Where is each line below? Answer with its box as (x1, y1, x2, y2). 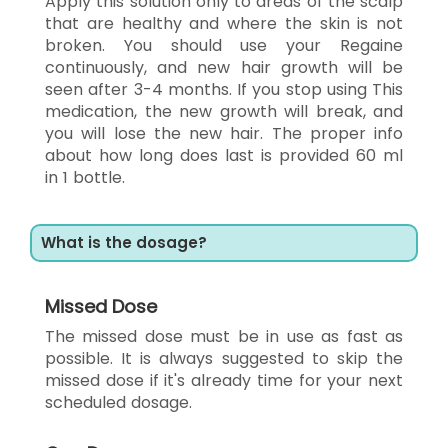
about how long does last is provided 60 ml (45, 143, 403, 167)
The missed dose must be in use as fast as (45, 324, 403, 348)
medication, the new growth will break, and (45, 99, 403, 123)
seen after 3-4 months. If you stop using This (45, 77, 403, 101)
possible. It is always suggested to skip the (45, 346, 403, 370)
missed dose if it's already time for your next (45, 368, 403, 392)
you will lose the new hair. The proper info (45, 121, 403, 145)
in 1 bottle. (45, 165, 125, 189)
